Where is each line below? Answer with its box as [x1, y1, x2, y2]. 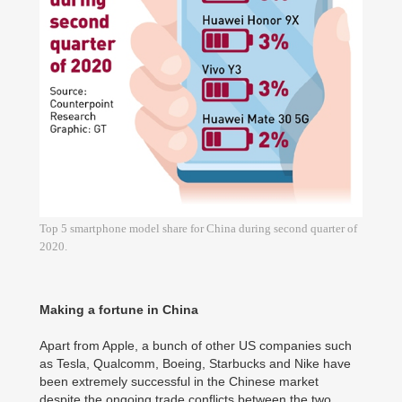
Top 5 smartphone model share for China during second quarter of [39, 221, 357, 235]
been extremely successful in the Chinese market [39, 373, 319, 389]
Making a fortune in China [39, 301, 198, 317]
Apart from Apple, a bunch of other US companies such [39, 337, 352, 353]
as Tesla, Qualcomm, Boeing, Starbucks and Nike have [39, 355, 351, 371]
